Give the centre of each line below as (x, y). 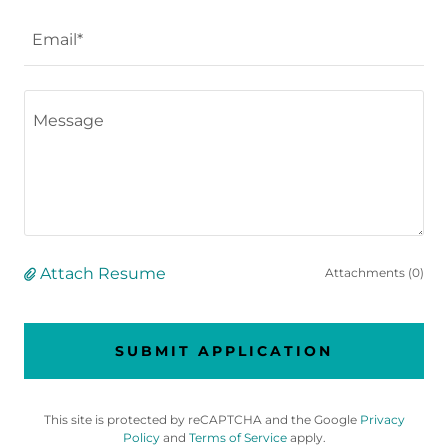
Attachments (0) (374, 272)
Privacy (382, 419)
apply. (306, 437)
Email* (57, 40)
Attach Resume (103, 273)
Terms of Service (237, 437)
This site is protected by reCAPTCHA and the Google (201, 419)
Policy (141, 437)
